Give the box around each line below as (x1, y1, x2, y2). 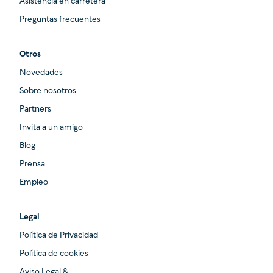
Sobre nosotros (19, 86, 76, 96)
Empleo (19, 177, 48, 187)
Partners (19, 104, 51, 114)
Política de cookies (19, 249, 88, 258)
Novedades (19, 68, 63, 77)
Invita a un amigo (19, 122, 83, 132)
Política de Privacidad (19, 230, 98, 240)
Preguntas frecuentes (19, 15, 101, 24)
